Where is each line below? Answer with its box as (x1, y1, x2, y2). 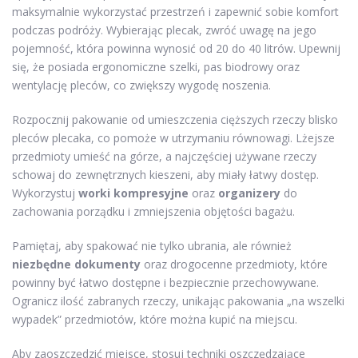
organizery (218, 185, 280, 201)
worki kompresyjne (78, 185, 189, 201)
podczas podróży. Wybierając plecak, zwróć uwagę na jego (12, 22, 316, 38)
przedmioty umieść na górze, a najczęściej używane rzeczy (12, 149, 316, 164)
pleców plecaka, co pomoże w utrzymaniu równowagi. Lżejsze (12, 130, 335, 145)
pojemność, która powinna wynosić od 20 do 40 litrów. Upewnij (12, 41, 340, 56)
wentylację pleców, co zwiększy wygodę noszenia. (12, 78, 271, 93)
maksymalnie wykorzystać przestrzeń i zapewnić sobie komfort (12, 4, 339, 19)
